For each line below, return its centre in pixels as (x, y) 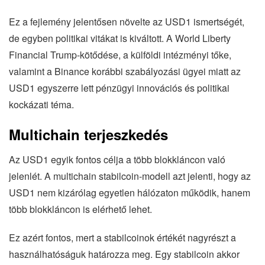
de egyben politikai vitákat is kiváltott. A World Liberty (120, 38)
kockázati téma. (41, 104)
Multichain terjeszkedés (88, 134)
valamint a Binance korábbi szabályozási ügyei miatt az (125, 71)
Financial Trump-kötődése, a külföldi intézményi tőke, (120, 54)
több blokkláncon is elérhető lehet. (80, 209)
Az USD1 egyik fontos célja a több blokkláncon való (117, 159)
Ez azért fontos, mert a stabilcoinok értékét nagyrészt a (122, 237)
